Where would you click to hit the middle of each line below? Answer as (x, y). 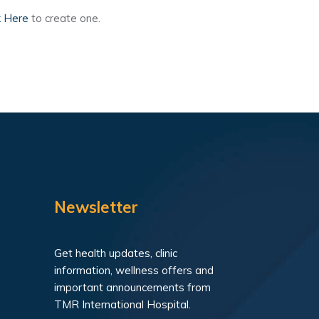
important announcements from (132, 287)
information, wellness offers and (134, 270)
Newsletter (96, 207)
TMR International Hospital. (122, 304)
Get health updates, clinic (116, 253)
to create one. (64, 18)
